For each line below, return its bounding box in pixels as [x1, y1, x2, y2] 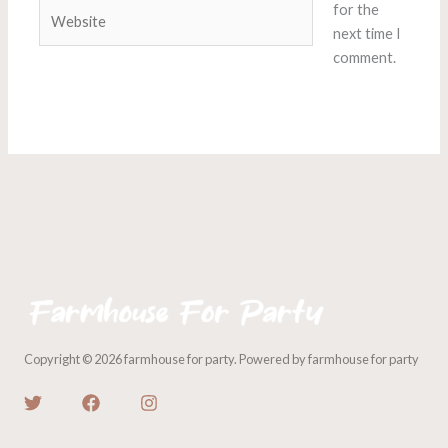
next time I [332, 24, 401, 42]
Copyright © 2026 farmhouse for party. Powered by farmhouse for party [24, 351, 419, 368]
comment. [332, 48, 396, 66]
